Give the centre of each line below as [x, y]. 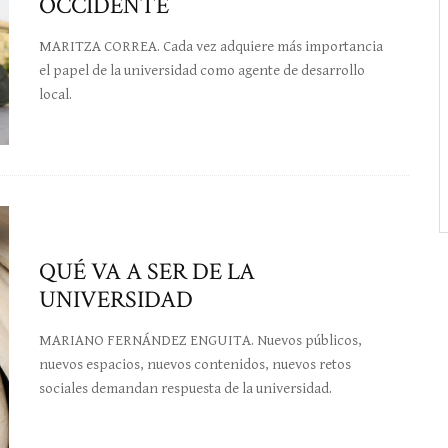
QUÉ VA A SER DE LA [147, 271]
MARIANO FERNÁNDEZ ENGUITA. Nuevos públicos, [200, 340]
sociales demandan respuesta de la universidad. [185, 388]
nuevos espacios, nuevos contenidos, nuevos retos [195, 364]
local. [55, 95]
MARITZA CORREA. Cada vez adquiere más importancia [211, 47]
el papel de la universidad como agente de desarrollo [202, 71]
